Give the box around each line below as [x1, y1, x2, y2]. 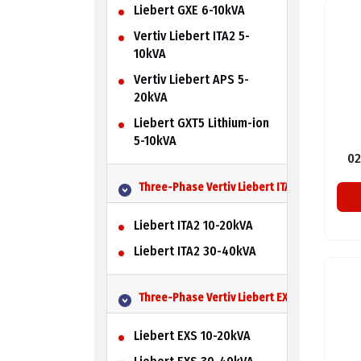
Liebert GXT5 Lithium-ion [133, 114, 269, 131]
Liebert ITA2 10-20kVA [133, 217, 253, 233]
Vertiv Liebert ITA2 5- [133, 27, 250, 44]
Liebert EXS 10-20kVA [133, 327, 251, 343]
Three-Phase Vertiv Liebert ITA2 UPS [138, 180, 317, 194]
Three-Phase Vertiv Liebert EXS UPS [138, 290, 317, 305]
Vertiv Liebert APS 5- [133, 71, 249, 87]
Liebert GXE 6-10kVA [133, 2, 245, 18]
